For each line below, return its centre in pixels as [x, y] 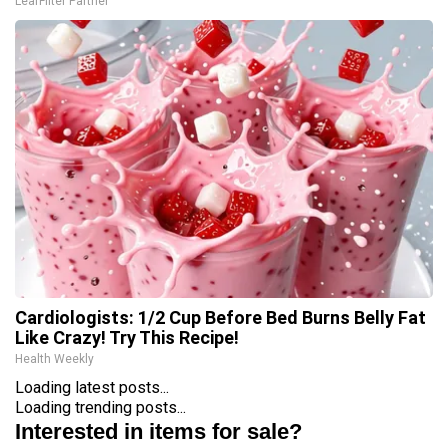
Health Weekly [54, 358]
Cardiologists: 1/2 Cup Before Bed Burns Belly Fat [220, 317]
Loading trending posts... [100, 407]
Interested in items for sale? [158, 431]
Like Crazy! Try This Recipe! [127, 337]
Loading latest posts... [92, 387]
